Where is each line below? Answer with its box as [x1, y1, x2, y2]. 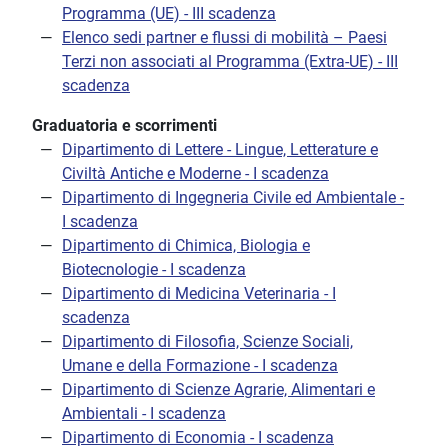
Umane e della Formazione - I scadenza [62, 356, 338, 376]
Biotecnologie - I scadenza [62, 260, 246, 280]
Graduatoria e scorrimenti [32, 116, 217, 136]
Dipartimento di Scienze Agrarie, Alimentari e [62, 380, 375, 400]
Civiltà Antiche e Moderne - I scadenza [62, 164, 329, 184]
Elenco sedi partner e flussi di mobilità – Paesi [62, 28, 387, 48]
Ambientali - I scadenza [62, 404, 226, 424]
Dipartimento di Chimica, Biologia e [62, 236, 310, 256]
